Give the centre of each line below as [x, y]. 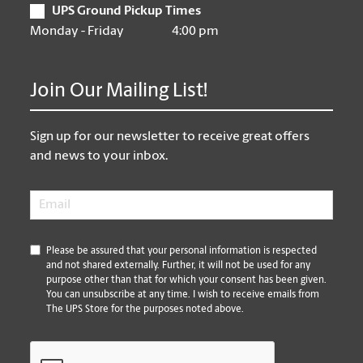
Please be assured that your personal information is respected [182, 251]
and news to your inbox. [99, 156]
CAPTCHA [60, 349]
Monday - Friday [77, 31]
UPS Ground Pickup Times [127, 11]
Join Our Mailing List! [119, 91]
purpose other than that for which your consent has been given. [187, 280]
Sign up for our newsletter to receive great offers [170, 137]
